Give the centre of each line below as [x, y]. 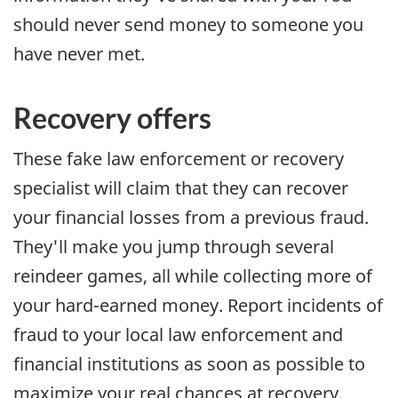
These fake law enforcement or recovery [179, 158]
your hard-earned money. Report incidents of [198, 305]
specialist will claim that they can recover [181, 187]
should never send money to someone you [188, 25]
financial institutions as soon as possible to [189, 363]
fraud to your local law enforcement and [178, 334]
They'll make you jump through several [174, 246]
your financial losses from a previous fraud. [191, 217]
